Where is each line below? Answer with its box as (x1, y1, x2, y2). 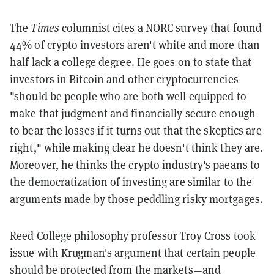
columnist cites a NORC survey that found (59, 20, 262, 35)
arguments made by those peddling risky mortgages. (10, 191, 263, 206)
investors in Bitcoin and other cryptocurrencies (10, 72, 239, 86)
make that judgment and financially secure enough (10, 106, 256, 120)
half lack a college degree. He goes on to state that (10, 54, 252, 69)
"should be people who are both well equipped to (10, 89, 246, 103)
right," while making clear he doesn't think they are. (10, 140, 264, 155)
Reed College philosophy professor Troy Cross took (10, 228, 256, 243)
